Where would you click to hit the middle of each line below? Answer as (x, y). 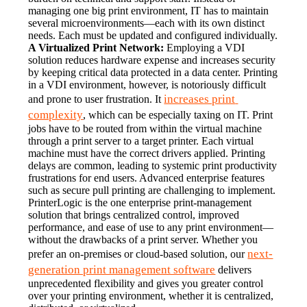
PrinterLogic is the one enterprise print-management (140, 202)
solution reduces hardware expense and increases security (152, 60)
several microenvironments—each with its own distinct (147, 23)
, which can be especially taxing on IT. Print (178, 114)
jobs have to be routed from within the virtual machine (145, 128)
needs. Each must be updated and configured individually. (153, 35)
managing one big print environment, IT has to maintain (149, 10)
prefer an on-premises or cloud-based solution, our (138, 254)
